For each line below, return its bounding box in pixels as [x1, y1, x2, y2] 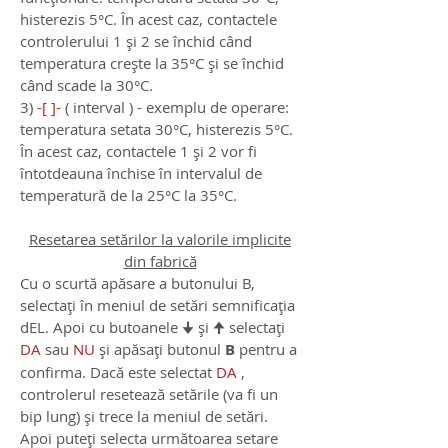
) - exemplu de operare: [125, 97, 289, 118]
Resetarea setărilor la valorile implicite [29, 229, 291, 250]
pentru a [235, 339, 297, 360]
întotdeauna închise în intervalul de [20, 163, 262, 184]
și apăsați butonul [95, 339, 225, 360]
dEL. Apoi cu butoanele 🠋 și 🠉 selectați [20, 317, 285, 338]
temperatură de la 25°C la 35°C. [20, 185, 237, 206]
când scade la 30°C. [20, 75, 153, 96]
